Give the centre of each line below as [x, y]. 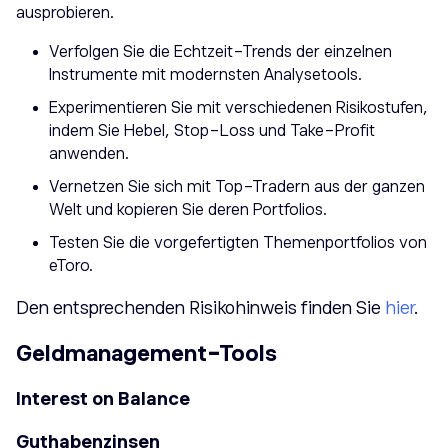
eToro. [71, 265]
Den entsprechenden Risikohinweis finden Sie [198, 307]
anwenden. [89, 153]
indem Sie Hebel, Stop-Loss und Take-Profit [212, 130]
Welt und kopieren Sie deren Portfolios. [188, 209]
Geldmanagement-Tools [146, 354]
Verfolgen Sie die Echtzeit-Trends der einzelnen [220, 51]
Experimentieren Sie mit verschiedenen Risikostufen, [238, 107]
